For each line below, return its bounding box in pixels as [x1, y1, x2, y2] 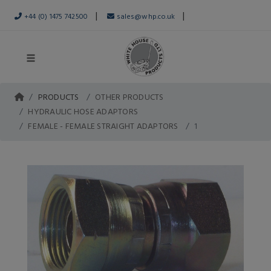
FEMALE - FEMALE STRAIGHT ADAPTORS [28, 119, 178, 132]
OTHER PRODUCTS [95, 90, 164, 103]
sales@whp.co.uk [114, 10, 175, 21]
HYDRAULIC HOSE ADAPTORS [28, 105, 138, 117]
